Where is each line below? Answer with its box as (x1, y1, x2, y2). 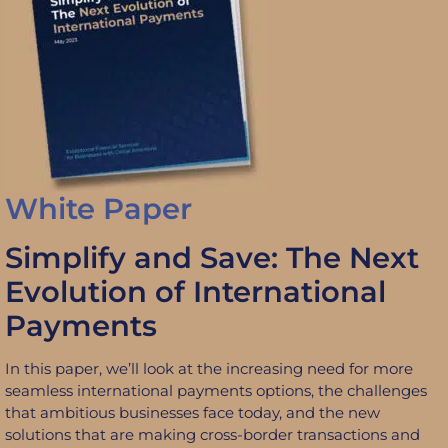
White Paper (5, 191, 192, 227)
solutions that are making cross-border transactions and (5, 425, 420, 445)
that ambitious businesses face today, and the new (5, 403, 380, 423)
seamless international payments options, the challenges (5, 381, 427, 401)
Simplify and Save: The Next (5, 240, 419, 276)
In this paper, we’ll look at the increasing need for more (5, 359, 413, 379)
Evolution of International (5, 274, 386, 310)
